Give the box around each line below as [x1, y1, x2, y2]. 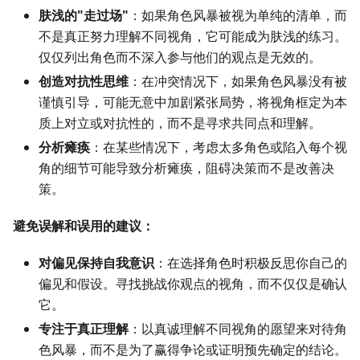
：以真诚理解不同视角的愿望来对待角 [129, 320, 347, 338]
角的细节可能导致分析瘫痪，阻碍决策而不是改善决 [39, 159, 334, 178]
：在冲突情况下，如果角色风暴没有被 [129, 72, 347, 91]
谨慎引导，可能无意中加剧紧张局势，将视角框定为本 [39, 93, 347, 112]
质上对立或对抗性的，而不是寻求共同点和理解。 [39, 114, 321, 133]
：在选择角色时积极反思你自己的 [154, 254, 347, 272]
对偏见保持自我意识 [39, 254, 154, 272]
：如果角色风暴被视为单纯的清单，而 [129, 6, 347, 25]
